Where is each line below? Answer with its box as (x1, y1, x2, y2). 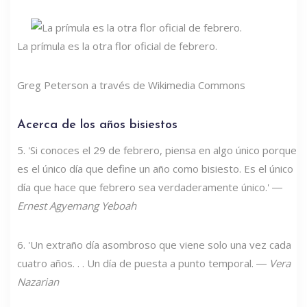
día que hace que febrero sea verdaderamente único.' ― (17, 180, 282, 194)
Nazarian (17, 274, 59, 288)
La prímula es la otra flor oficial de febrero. (17, 38, 217, 53)
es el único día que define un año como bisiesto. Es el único (17, 161, 293, 175)
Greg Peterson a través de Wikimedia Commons (17, 77, 245, 92)
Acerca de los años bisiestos (17, 118, 177, 132)
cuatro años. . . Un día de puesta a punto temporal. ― (17, 256, 269, 270)
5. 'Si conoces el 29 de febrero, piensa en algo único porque (17, 143, 297, 157)
